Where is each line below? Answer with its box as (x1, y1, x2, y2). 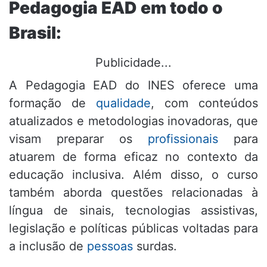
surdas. (133, 239, 177, 254)
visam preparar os (9, 132, 148, 147)
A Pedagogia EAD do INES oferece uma (9, 78, 258, 93)
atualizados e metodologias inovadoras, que (9, 114, 258, 129)
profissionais (148, 132, 218, 147)
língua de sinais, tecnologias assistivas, (9, 203, 258, 218)
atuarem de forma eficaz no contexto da (9, 150, 258, 164)
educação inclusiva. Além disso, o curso (9, 167, 258, 182)
